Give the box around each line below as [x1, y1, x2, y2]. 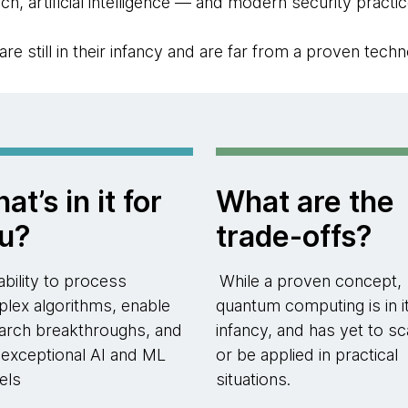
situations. [215, 370, 291, 389]
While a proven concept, [219, 271, 402, 291]
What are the [215, 184, 394, 219]
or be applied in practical [215, 345, 398, 364]
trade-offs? [215, 219, 372, 254]
